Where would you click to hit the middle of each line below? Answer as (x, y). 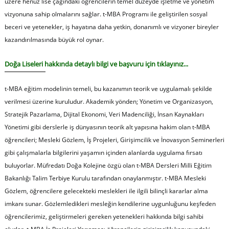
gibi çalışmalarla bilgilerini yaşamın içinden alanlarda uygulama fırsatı (103, 152)
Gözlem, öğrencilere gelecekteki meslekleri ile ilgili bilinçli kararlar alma (106, 191)
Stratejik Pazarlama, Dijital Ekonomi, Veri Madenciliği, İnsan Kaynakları (104, 114)
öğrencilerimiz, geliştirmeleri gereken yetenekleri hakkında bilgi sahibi (104, 216)
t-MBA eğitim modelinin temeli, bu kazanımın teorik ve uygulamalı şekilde (108, 88)
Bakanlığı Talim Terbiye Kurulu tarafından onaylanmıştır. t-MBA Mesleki (105, 178)
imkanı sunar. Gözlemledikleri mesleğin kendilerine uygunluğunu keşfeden (110, 203)
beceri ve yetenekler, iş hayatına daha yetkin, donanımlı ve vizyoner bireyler (111, 27)
